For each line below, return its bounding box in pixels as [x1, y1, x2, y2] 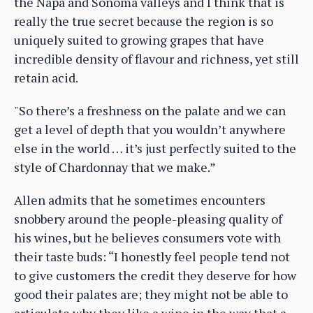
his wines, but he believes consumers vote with [14, 229, 281, 247]
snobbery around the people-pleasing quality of [14, 210, 282, 228]
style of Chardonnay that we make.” [14, 159, 216, 176]
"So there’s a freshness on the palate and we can [14, 102, 286, 119]
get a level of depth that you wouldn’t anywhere [14, 121, 286, 138]
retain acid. [14, 69, 78, 87]
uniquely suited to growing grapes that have [14, 31, 264, 49]
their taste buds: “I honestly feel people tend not [14, 248, 290, 265]
